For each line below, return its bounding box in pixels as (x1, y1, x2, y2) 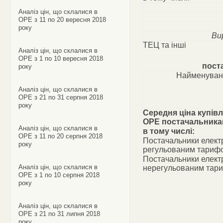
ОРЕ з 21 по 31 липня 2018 (18, 210, 100, 218)
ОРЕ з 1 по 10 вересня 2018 (18, 55, 103, 62)
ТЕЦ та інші (142, 41, 186, 49)
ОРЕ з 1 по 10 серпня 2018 (18, 171, 100, 179)
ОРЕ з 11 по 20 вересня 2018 (18, 16, 106, 23)
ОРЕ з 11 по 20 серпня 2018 (18, 132, 103, 140)
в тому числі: (142, 127, 195, 135)
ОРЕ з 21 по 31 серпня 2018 (18, 94, 103, 101)
